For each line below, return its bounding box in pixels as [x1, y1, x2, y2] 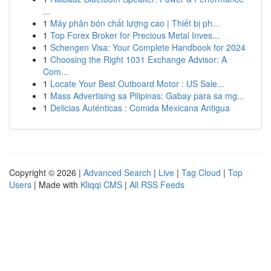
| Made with [31, 178, 80, 191]
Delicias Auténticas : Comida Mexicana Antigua [50, 102, 230, 114]
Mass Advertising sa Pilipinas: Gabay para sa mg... [50, 90, 244, 102]
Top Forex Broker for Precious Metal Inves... [50, 29, 220, 41]
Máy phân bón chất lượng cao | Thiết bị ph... [50, 17, 220, 29]
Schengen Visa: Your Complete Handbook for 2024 [50, 41, 246, 53]
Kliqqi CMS [80, 178, 122, 191]
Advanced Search [83, 166, 151, 178]
